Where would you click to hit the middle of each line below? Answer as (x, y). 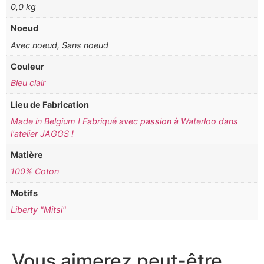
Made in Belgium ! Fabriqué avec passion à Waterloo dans (125, 121)
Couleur (28, 67)
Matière (27, 155)
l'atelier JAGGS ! (42, 133)
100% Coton (35, 171)
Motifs (24, 193)
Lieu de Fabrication (50, 104)
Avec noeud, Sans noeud (60, 45)
